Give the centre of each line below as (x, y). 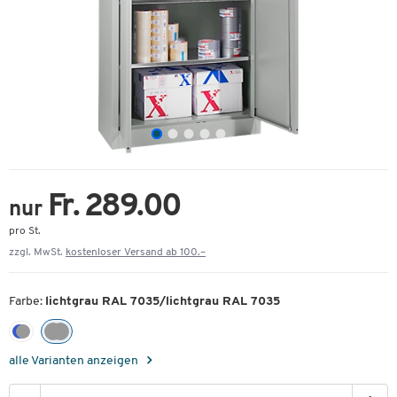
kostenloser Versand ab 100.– (136, 253)
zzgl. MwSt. (37, 253)
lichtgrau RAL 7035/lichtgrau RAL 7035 (163, 302)
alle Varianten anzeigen (75, 362)
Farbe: (27, 302)
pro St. (25, 231)
